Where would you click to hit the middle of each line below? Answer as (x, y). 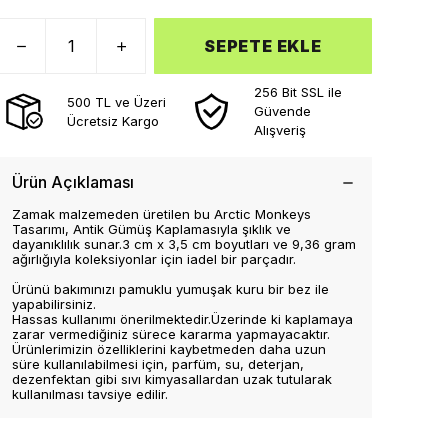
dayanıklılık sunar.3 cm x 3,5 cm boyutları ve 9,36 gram (184, 244)
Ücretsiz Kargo (113, 120)
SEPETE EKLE (263, 46)
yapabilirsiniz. (54, 304)
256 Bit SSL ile (298, 92)
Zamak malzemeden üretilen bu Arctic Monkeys (161, 214)
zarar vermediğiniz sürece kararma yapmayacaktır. (171, 334)
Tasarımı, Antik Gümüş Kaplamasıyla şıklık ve (151, 229)
